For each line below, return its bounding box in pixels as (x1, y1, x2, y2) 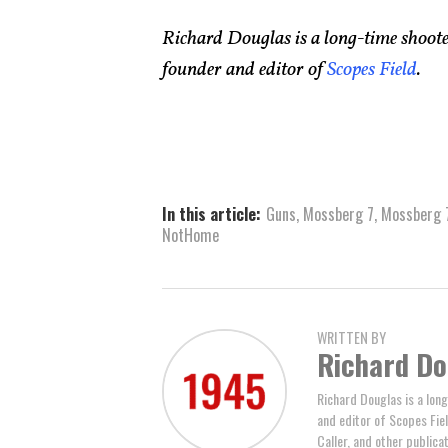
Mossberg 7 (303, 201, 374, 226)
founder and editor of (162, 55, 327, 84)
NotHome (162, 222, 219, 247)
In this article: (162, 201, 261, 226)
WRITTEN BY (317, 327, 386, 349)
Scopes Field (327, 55, 417, 84)
